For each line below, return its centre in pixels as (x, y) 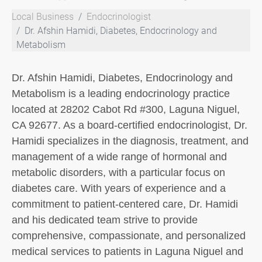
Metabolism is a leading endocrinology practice (121, 94)
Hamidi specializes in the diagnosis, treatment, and (130, 141)
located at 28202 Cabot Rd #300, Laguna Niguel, (126, 109)
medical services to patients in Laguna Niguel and (127, 251)
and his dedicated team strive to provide (105, 220)
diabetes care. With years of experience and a (119, 188)
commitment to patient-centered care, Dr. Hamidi (125, 204)
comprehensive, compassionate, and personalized (129, 236)
